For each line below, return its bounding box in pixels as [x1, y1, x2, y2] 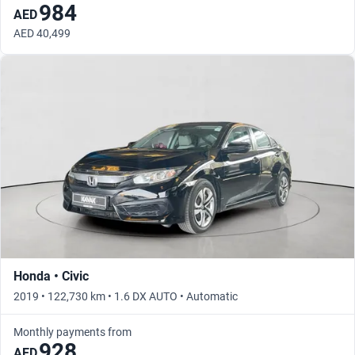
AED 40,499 [13, 27, 71, 40]
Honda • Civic [13, 269, 89, 284]
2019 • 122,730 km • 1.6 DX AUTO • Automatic [13, 290, 238, 303]
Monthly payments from [13, 326, 132, 339]
